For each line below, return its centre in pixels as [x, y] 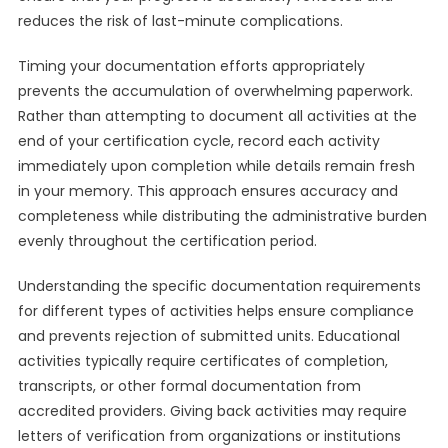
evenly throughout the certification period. [167, 241]
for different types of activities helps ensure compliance [215, 311]
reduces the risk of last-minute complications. [180, 21]
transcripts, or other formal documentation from [189, 386]
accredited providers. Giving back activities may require [212, 411]
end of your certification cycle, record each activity [198, 141]
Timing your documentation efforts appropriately [191, 66]
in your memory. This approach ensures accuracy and [207, 191]
